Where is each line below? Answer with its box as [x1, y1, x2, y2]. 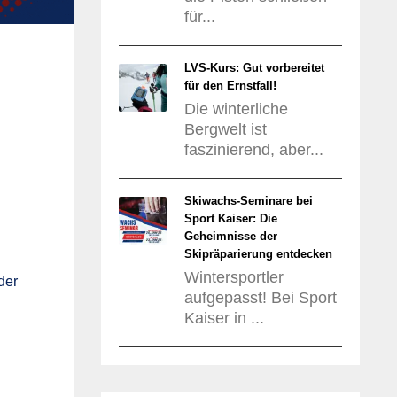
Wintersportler [183, 269, 284, 286]
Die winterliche [183, 100, 288, 118]
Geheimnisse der [183, 230, 277, 243]
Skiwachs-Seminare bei [183, 194, 313, 207]
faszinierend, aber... [183, 141, 323, 159]
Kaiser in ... [183, 309, 264, 327]
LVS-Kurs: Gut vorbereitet [183, 61, 324, 74]
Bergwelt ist [183, 121, 267, 138]
